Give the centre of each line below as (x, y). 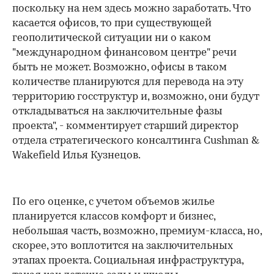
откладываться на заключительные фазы (117, 111)
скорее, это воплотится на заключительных (123, 246)
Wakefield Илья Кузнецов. (76, 155)
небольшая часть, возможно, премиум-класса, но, (137, 231)
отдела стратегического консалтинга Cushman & (136, 141)
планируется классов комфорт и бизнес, (114, 217)
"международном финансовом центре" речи (124, 53)
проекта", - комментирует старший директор (125, 126)
